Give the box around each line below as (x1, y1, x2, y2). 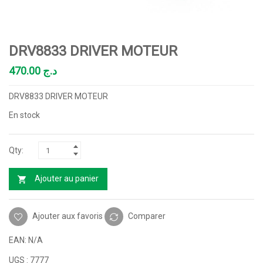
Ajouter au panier (35, 174, 99, 184)
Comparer (128, 211, 166, 221)
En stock (9, 110, 40, 120)
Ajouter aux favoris (32, 211, 103, 221)
